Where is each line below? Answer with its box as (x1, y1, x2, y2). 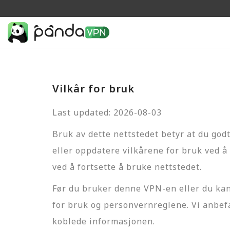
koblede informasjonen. (52, 216, 155, 227)
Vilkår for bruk (52, 82, 135, 95)
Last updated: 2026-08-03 (52, 107, 162, 118)
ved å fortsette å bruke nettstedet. (52, 161, 202, 172)
